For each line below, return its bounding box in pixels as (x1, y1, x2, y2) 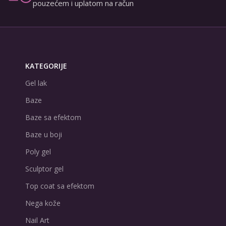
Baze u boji (25, 130, 62, 139)
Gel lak (25, 78, 47, 88)
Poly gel (25, 147, 51, 156)
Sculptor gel (25, 164, 64, 174)
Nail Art (25, 215, 49, 225)
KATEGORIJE (25, 61, 67, 71)
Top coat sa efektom (25, 181, 94, 191)
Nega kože (25, 198, 61, 208)
